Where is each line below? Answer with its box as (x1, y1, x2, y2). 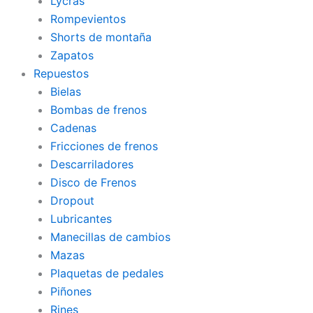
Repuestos (34, 66, 89, 80)
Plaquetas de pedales (50, 265, 163, 280)
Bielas (50, 84, 81, 99)
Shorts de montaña (50, 29, 152, 44)
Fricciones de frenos (50, 138, 158, 153)
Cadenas (50, 120, 96, 135)
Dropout (50, 193, 94, 208)
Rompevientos (50, 11, 126, 26)
